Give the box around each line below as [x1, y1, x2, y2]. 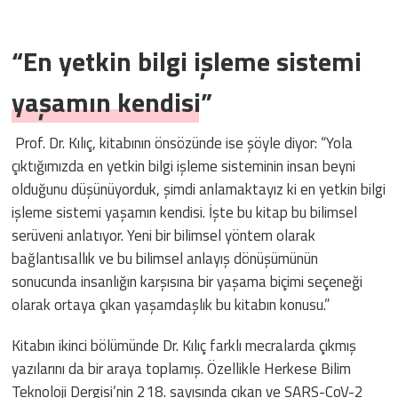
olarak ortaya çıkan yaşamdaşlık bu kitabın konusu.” [12, 293, 330, 317]
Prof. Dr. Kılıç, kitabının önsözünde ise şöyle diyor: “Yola [15, 131, 354, 155]
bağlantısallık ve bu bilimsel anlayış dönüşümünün [12, 247, 319, 271]
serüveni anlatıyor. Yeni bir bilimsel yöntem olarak [12, 224, 316, 248]
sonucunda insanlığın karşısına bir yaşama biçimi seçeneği [12, 270, 363, 294]
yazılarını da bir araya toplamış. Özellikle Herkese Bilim [12, 357, 352, 381]
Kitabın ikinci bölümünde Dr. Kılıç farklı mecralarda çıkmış [12, 334, 357, 358]
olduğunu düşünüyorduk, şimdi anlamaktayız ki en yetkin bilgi [12, 178, 386, 202]
